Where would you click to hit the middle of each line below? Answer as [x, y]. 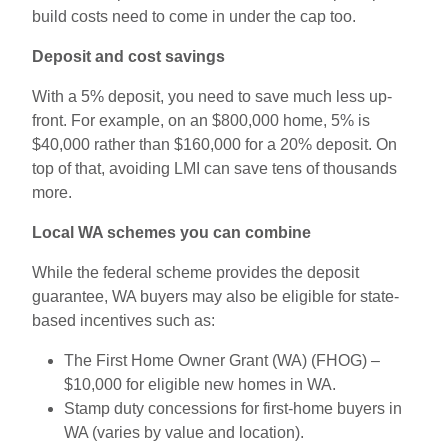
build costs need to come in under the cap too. [194, 16]
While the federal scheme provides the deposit [195, 272]
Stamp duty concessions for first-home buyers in [233, 408]
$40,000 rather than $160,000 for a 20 [165, 144]
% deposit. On [347, 144]
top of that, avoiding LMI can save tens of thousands [214, 168]
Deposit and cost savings [128, 56]
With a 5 [61, 96]
